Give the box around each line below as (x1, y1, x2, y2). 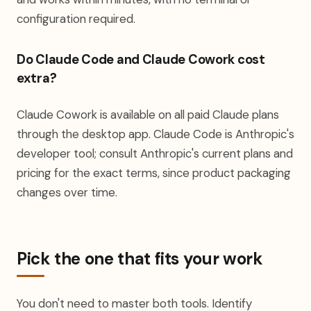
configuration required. (17, 11, 135, 26)
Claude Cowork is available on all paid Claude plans (17, 107, 279, 122)
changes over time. (17, 185, 117, 200)
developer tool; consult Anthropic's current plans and (17, 146, 293, 161)
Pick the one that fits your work (17, 248, 263, 269)
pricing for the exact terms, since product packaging (17, 165, 291, 180)
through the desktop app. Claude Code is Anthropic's (17, 126, 294, 142)
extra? (17, 70, 57, 87)
